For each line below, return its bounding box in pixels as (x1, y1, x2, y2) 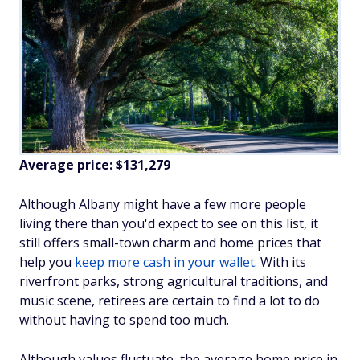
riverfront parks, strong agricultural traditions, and (19, 272, 328, 291)
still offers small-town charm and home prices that (19, 234, 321, 252)
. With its (255, 253, 306, 272)
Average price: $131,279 (19, 156, 170, 174)
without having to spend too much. (19, 311, 229, 329)
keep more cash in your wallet (75, 253, 255, 272)
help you (19, 253, 75, 272)
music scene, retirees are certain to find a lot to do (19, 292, 320, 310)
